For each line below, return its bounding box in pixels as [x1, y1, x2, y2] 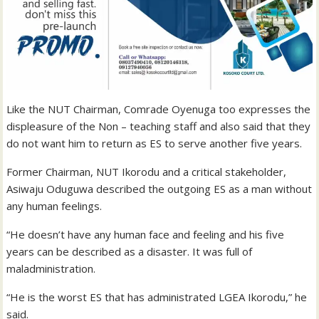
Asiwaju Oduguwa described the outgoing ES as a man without [6, 181, 313, 196]
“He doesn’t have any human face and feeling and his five [6, 226, 285, 241]
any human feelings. [6, 198, 103, 213]
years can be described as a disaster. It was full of [6, 244, 253, 258]
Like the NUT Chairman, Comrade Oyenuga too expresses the [6, 101, 311, 116]
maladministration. [6, 261, 96, 276]
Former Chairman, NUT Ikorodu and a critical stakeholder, [6, 164, 287, 179]
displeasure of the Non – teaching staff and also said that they [6, 118, 311, 133]
